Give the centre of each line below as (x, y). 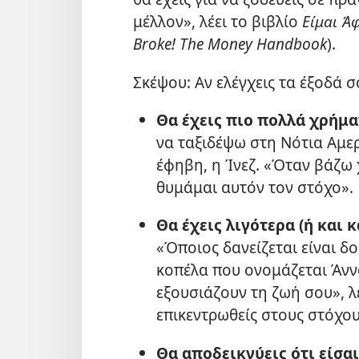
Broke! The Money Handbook (230, 44)
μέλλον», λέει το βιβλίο (218, 22)
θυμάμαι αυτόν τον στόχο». (254, 187)
